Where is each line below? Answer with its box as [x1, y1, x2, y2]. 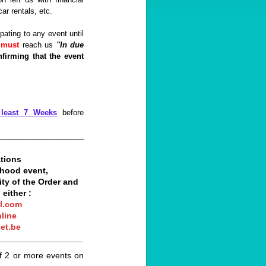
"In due [56, 40, 84, 49]
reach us [22, 40, 56, 49]
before [57, 108, 84, 117]
